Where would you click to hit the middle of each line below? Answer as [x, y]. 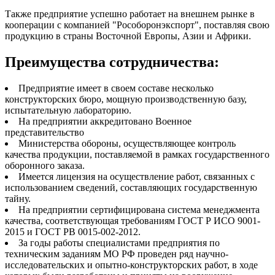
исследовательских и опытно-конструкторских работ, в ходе [131, 265]
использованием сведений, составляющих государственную [131, 188]
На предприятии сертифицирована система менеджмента [139, 210]
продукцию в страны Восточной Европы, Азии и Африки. [128, 36]
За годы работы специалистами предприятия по [119, 243]
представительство [45, 133]
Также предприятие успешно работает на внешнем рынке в [130, 14]
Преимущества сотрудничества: [112, 62]
